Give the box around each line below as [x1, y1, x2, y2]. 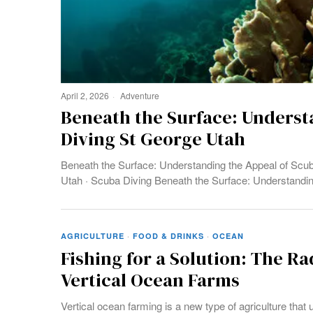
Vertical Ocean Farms [61, 267, 240, 293]
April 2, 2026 [61, 89, 109, 101]
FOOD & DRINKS [133, 230, 204, 241]
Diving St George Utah [61, 126, 245, 152]
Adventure [120, 89, 159, 101]
